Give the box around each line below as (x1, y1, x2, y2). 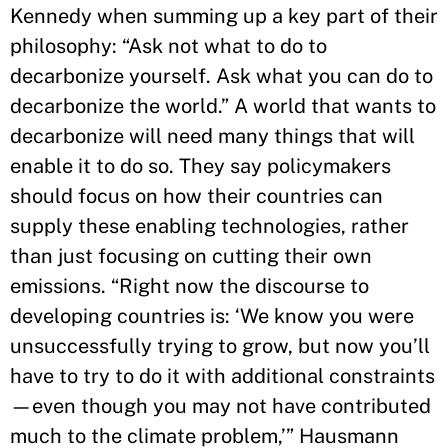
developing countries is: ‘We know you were (10, 304, 414, 328)
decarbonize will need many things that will (10, 124, 415, 148)
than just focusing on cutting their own (10, 244, 372, 268)
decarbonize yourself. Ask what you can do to (10, 64, 433, 88)
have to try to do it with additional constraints (10, 364, 435, 388)
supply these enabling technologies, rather (10, 214, 409, 238)
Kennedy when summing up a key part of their (10, 4, 438, 28)
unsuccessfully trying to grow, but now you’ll (10, 334, 430, 358)
